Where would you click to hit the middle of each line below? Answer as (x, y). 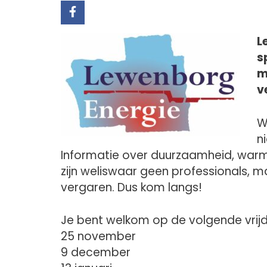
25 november (98, 236)
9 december (96, 252)
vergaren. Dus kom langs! (131, 187)
